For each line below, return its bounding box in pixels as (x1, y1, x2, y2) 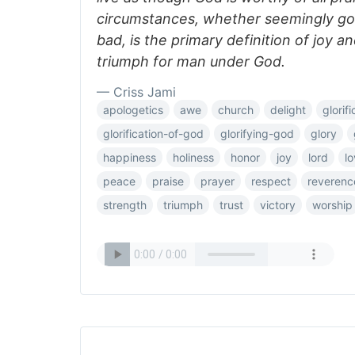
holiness (173, 151, 214, 164)
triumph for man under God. (97, 53, 285, 70)
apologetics (103, 103, 163, 116)
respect (251, 174, 291, 188)
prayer (200, 174, 235, 188)
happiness (103, 151, 156, 164)
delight (270, 103, 306, 116)
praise (152, 174, 184, 188)
